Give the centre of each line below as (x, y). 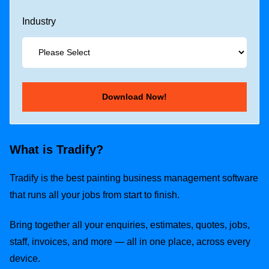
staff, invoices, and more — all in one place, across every (130, 242)
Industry (39, 21)
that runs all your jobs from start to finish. (95, 195)
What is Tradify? (56, 149)
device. (25, 259)
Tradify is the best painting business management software (134, 178)
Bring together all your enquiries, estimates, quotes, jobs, (130, 225)
